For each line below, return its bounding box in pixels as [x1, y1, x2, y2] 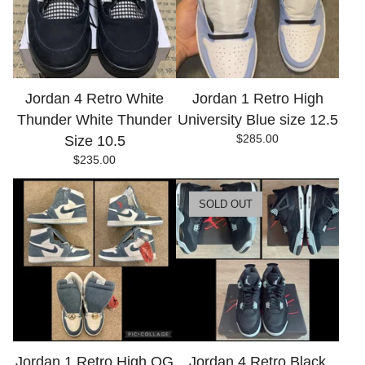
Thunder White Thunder [17, 112, 172, 128]
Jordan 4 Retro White [25, 90, 164, 107]
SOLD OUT [199, 198, 253, 210]
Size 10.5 [64, 133, 125, 149]
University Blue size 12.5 [177, 112, 338, 128]
